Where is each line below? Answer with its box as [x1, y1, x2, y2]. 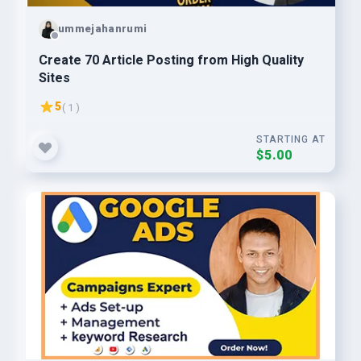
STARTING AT [256, 132, 326, 147]
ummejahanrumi [58, 20, 147, 36]
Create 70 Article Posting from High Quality [39, 51, 304, 70]
